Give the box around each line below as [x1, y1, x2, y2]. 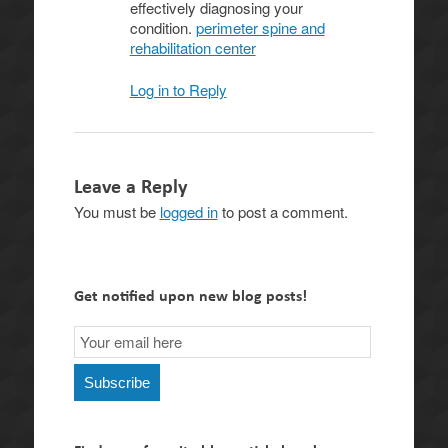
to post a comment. [217, 201, 348, 222]
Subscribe [83, 373, 150, 391]
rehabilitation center [129, 36, 256, 58]
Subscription [72, 343, 154, 365]
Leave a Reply [73, 174, 187, 199]
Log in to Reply [129, 79, 227, 100]
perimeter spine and [195, 16, 325, 38]
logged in [159, 201, 218, 222]
